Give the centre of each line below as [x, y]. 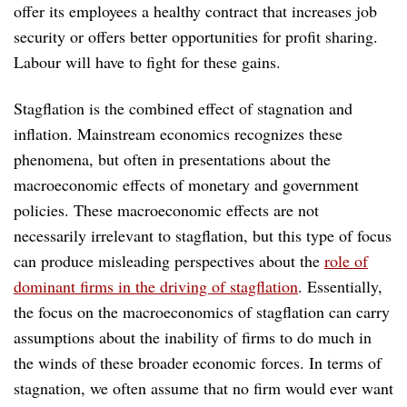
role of [346, 260]
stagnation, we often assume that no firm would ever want [203, 387]
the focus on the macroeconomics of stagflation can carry [202, 311]
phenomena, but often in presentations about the [172, 159]
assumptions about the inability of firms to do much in [193, 337]
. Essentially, [340, 286]
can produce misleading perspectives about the [169, 260]
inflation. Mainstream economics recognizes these [178, 133]
